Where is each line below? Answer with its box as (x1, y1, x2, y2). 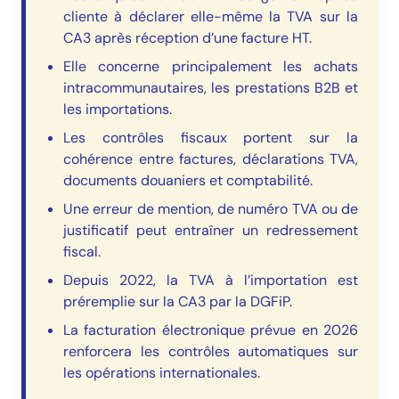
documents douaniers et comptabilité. (63, 170, 313, 190)
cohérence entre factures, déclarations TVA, (63, 149, 358, 168)
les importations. (63, 99, 172, 118)
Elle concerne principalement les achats (63, 56, 358, 76)
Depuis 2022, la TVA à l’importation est (63, 270, 358, 289)
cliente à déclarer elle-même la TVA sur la (63, 6, 358, 26)
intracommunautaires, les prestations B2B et (63, 77, 358, 97)
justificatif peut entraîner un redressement (63, 220, 358, 240)
